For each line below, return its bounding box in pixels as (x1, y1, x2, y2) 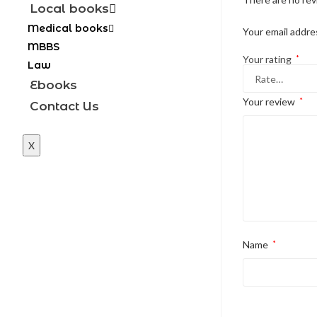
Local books (30, 1, 109, 16)
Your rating (243, 53, 294, 65)
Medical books (28, 22, 108, 35)
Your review (243, 96, 297, 108)
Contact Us (30, 99, 99, 113)
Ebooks (30, 78, 77, 92)
